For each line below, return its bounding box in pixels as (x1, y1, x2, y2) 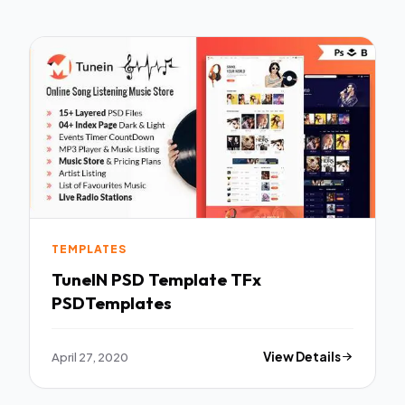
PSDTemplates (52, 291, 172, 314)
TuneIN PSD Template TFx (52, 268, 261, 290)
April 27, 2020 (52, 348, 128, 364)
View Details (263, 348, 342, 364)
